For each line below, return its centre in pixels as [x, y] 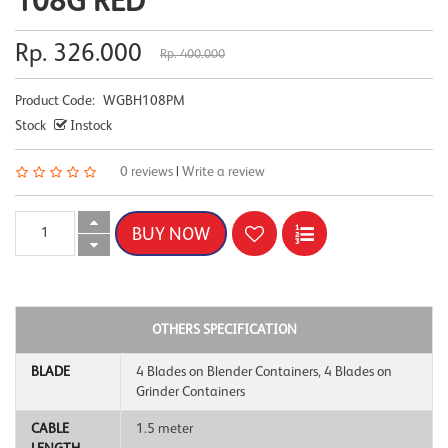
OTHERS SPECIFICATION [224, 329]
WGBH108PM [142, 100]
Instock [89, 125]
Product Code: [55, 100]
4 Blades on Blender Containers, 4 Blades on [264, 371]
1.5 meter [164, 428]
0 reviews [146, 171]
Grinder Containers [190, 391]
